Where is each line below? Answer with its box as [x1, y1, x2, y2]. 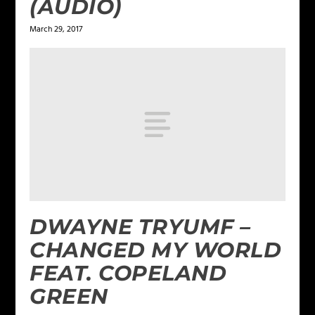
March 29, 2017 [30, 22, 83, 37]
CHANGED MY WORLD [30, 236, 282, 263]
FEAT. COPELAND [30, 259, 227, 286]
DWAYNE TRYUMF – [30, 213, 251, 240]
